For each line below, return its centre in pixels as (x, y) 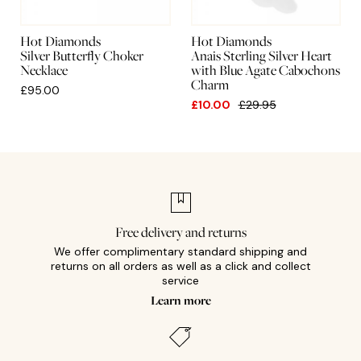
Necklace (44, 71)
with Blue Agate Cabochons (265, 71)
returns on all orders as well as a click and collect (180, 266)
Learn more (180, 300)
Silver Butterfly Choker (82, 56)
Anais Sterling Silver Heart (261, 56)
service (180, 281)
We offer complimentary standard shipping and (180, 252)
